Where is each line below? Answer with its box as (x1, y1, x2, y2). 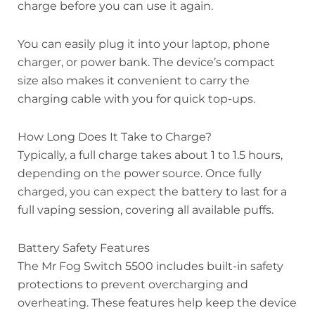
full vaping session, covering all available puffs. (18, 203, 274, 217)
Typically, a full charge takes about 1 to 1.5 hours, (18, 148, 283, 162)
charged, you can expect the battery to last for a (18, 185, 287, 199)
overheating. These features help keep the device (18, 296, 297, 310)
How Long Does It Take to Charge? (18, 130, 212, 144)
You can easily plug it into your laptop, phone (18, 37, 270, 51)
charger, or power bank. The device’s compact (18, 56, 275, 70)
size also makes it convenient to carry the (18, 74, 250, 88)
